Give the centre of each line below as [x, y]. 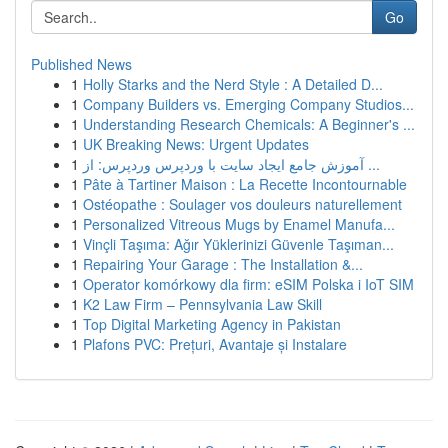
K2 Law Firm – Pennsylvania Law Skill [202, 304]
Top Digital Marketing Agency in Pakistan [212, 324]
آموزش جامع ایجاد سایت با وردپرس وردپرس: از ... [372, 164]
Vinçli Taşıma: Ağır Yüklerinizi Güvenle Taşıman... [238, 244]
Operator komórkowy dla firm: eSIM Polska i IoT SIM [248, 284]
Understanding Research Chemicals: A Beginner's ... [249, 124]
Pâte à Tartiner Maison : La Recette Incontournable [245, 184]
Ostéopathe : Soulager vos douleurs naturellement [242, 204]
